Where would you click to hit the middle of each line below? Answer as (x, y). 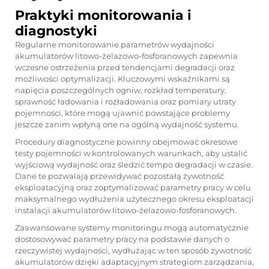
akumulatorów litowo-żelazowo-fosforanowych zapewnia (126, 56)
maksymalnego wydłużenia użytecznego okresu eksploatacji (134, 199)
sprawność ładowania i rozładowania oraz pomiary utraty (125, 101)
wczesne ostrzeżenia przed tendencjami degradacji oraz (125, 67)
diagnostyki (56, 31)
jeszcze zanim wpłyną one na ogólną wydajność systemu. (127, 124)
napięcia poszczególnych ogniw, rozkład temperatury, (121, 90)
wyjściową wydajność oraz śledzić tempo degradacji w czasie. (134, 165)
